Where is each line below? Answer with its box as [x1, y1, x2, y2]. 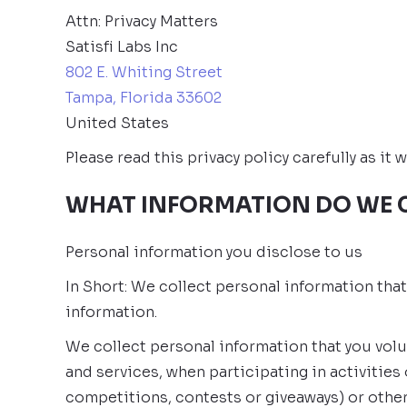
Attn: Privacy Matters [65, 12, 218, 31]
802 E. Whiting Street [65, 63, 223, 82]
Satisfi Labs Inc [65, 37, 178, 56]
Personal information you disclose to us [65, 243, 362, 262]
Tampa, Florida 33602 [65, 88, 222, 107]
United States [65, 114, 169, 133]
